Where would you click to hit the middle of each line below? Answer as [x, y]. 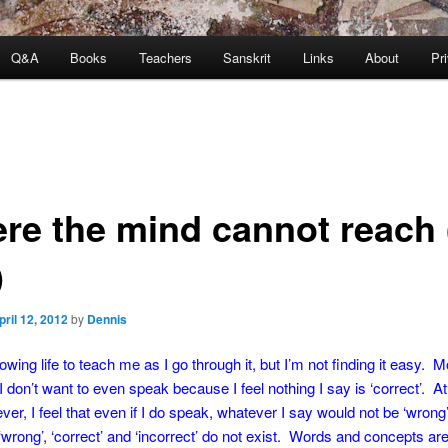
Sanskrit [247, 58]
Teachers [165, 58]
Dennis [106, 318]
